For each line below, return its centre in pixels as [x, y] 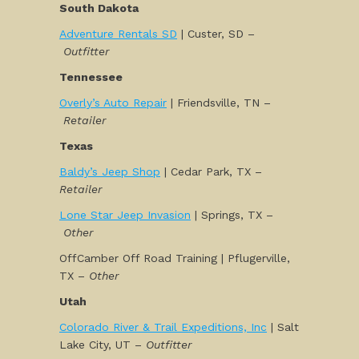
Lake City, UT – [103, 345]
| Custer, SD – [216, 34]
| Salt [283, 327]
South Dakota [99, 8]
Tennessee [93, 77]
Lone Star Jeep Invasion [125, 215]
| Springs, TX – [232, 215]
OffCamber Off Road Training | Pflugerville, [175, 258]
